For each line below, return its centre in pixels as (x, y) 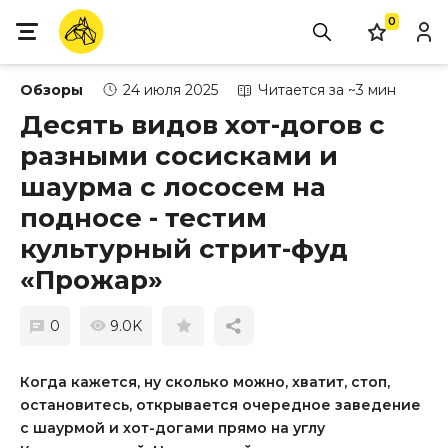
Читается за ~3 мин (327, 90)
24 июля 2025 (170, 90)
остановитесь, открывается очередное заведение (220, 405)
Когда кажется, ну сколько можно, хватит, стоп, (205, 382)
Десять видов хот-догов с (202, 125)
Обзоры (51, 90)
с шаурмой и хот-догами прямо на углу (172, 428)
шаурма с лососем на (173, 187)
